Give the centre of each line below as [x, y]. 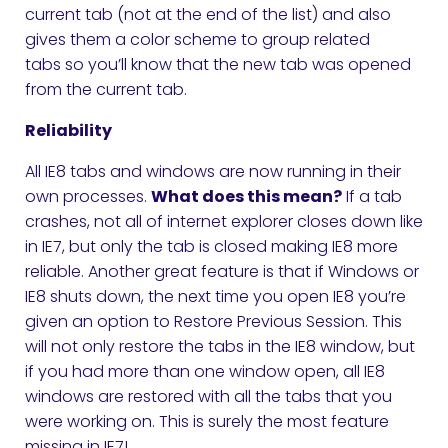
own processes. [88, 196]
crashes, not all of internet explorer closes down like [224, 221]
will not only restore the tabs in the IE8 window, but [220, 346]
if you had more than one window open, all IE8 [205, 371]
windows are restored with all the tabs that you [208, 396]
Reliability [68, 130]
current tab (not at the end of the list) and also [208, 14]
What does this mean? [246, 196]
